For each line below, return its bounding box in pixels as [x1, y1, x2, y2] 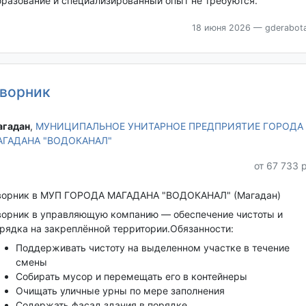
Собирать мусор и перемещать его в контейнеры [15, 270, 247, 283]
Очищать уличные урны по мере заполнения [15, 285, 225, 297]
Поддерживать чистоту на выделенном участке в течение [15, 242, 290, 254]
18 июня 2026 [191, 22, 251, 33]
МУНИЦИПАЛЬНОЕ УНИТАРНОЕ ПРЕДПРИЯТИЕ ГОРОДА [35, 120, 303, 132]
